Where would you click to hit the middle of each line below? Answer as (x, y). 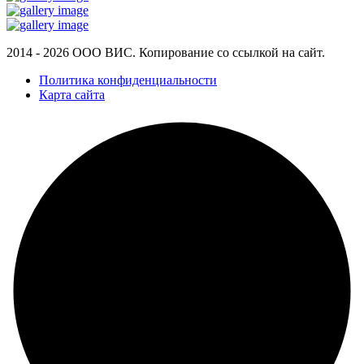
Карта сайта (72, 94)
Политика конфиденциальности (128, 80)
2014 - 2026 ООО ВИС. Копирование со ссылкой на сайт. (166, 52)
